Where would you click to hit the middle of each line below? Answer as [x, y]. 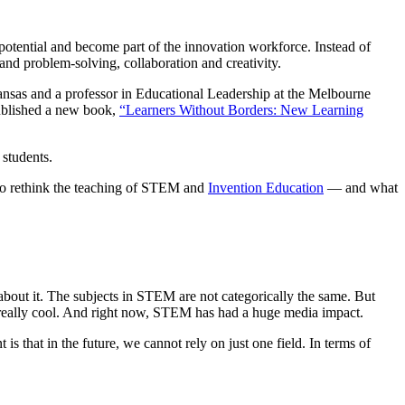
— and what [361, 188]
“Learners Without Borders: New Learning [241, 110]
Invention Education [266, 188]
